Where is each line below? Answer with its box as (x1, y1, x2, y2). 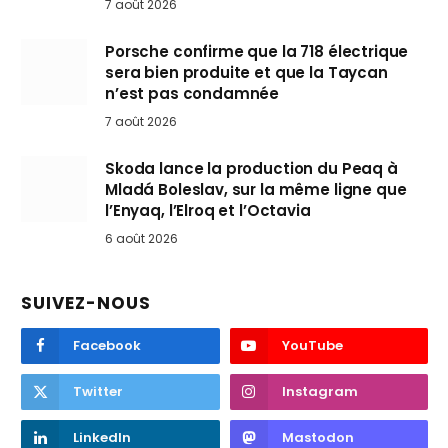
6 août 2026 (105, 230, 178, 248)
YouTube (281, 336, 343, 356)
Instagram (281, 382, 358, 402)
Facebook (73, 336, 141, 356)
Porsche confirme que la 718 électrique (105, 41, 409, 63)
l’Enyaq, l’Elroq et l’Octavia (105, 200, 311, 222)
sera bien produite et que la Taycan (105, 62, 388, 84)
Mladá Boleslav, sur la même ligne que (105, 179, 407, 201)
